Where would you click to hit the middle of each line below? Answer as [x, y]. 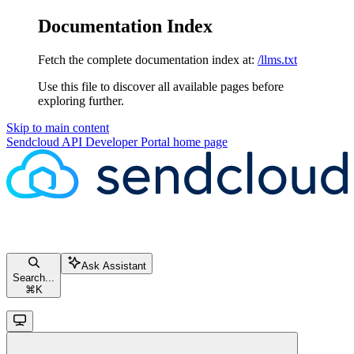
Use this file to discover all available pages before [161, 86]
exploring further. [81, 100]
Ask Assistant [114, 266]
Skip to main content [58, 127]
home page [199, 141]
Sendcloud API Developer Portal [88, 141]
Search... [34, 278]
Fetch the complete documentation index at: [146, 59]
